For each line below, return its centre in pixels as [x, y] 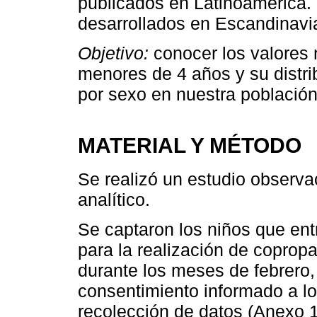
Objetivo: [113, 53]
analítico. [114, 200]
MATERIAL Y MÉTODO [190, 145]
